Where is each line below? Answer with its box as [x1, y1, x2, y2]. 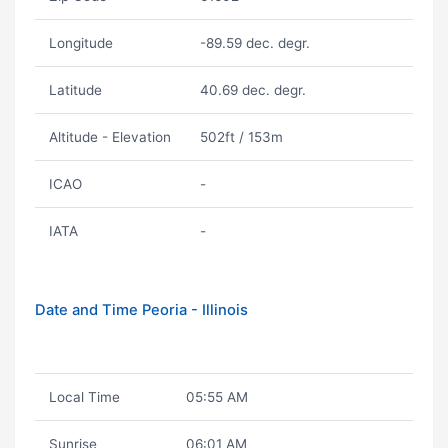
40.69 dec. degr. [199, 82, 306, 98]
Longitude [48, 35, 113, 51]
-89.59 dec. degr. [199, 35, 310, 51]
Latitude [48, 82, 102, 98]
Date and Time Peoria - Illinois [35, 301, 248, 319]
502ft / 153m [199, 129, 283, 145]
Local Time [48, 389, 120, 405]
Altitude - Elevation [48, 129, 171, 145]
